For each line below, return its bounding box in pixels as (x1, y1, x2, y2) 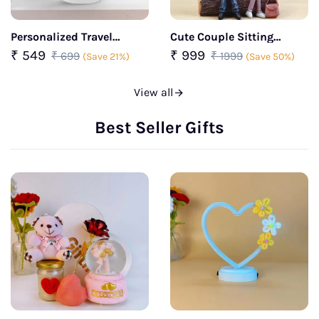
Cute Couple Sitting (170, 29, 273, 43)
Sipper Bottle (11, 41, 80, 55)
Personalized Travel (11, 29, 113, 43)
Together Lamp (170, 41, 249, 55)
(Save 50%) (246, 50, 295, 63)
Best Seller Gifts (95, 117, 224, 137)
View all (134, 85, 173, 99)
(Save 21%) (83, 50, 130, 63)
